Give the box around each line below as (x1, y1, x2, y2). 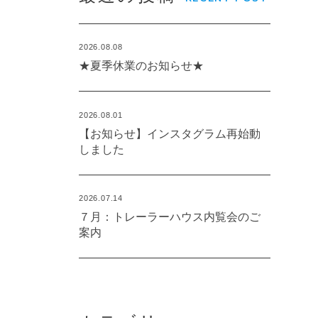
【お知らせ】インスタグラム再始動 (79, 127, 261, 140)
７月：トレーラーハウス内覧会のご (79, 211, 261, 224)
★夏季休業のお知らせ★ (79, 60, 204, 72)
